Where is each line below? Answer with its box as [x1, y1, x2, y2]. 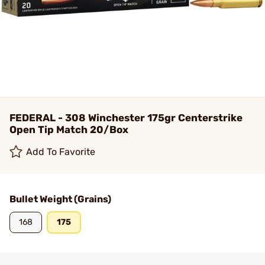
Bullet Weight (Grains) [9, 193, 111, 205]
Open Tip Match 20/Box [9, 124, 128, 135]
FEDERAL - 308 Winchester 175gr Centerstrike [9, 112, 243, 124]
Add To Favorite [26, 146, 96, 157]
